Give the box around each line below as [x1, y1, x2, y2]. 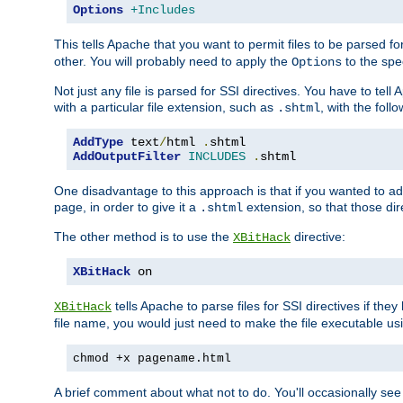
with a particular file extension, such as [54, 100, 277, 115]
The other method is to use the [54, 229, 233, 245]
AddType [73, 135, 123, 150]
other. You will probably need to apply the [54, 54, 291, 69]
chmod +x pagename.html [73, 352, 231, 366]
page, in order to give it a [54, 200, 200, 215]
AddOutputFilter [73, 149, 181, 165]
